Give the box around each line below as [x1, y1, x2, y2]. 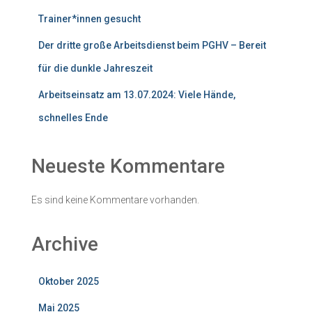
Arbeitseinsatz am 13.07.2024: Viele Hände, [38, 88, 235, 100]
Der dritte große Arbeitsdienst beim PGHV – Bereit [38, 39, 266, 51]
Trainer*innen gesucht [38, 13, 141, 24]
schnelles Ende [38, 111, 108, 123]
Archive [31, 232, 98, 256]
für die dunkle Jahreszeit [38, 62, 153, 74]
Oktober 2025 [38, 275, 99, 287]
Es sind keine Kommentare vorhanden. [31, 194, 199, 205]
